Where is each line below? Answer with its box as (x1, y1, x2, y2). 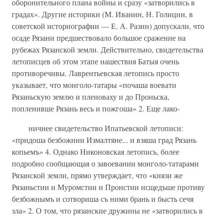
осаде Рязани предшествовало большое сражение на (12, 32, 186, 43)
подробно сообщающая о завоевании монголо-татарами (12, 158, 199, 168)
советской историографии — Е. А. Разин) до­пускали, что (12, 21, 204, 31)
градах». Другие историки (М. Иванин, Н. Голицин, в (12, 9, 193, 19)
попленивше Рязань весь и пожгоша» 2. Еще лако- (12, 103, 180, 113)
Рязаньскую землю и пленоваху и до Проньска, (12, 91, 169, 102)
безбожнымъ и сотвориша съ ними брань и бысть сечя (12, 193, 193, 204)
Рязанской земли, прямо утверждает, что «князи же (12, 170, 183, 180)
